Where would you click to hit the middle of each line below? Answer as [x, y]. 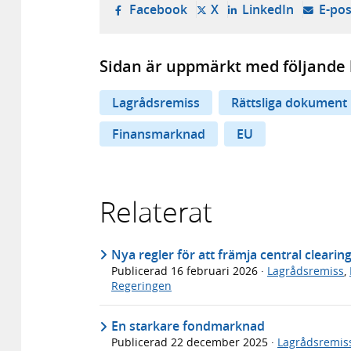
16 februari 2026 [216, 270]
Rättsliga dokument [289, 103]
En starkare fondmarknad [188, 326]
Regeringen [141, 285]
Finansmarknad [159, 134]
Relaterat [156, 212]
